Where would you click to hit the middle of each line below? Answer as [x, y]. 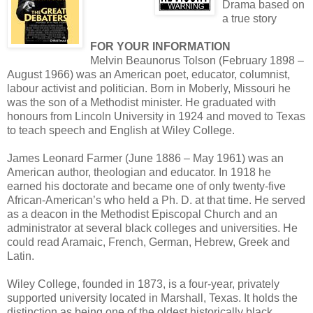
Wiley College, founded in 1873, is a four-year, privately [143, 284]
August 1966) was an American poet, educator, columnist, [148, 74]
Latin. [21, 256]
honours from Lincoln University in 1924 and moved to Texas [156, 116]
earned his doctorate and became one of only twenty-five [146, 186]
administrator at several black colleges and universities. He [152, 228]
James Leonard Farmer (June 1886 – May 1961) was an [145, 158]
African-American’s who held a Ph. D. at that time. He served [156, 200]
